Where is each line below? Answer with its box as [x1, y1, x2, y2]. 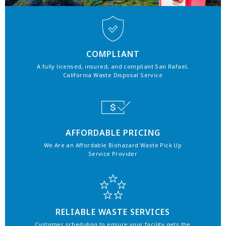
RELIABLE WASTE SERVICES [55, 206, 170, 217]
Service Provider [88, 150, 138, 158]
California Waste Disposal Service [63, 71, 163, 79]
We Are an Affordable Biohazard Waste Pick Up [43, 141, 182, 149]
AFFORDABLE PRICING [65, 127, 160, 139]
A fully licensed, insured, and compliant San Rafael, [37, 62, 189, 70]
